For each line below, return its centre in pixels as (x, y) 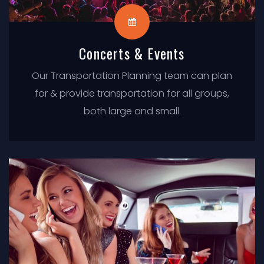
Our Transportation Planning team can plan (132, 75)
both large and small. (132, 111)
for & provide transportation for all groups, (132, 93)
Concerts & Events (132, 53)
